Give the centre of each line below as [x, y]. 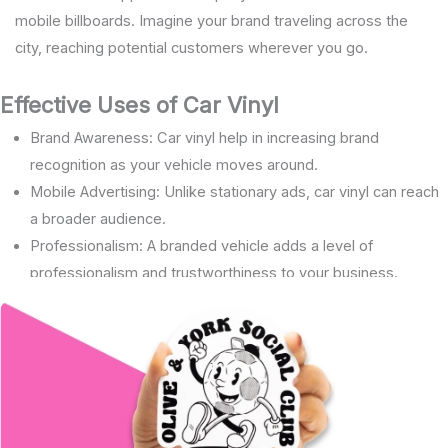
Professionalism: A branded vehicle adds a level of [201, 246]
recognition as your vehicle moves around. [174, 165]
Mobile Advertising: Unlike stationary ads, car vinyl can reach [234, 192]
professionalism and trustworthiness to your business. [214, 273]
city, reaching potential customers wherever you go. [191, 48]
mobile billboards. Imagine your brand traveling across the [211, 21]
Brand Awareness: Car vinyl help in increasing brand [204, 138]
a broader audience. [98, 219]
